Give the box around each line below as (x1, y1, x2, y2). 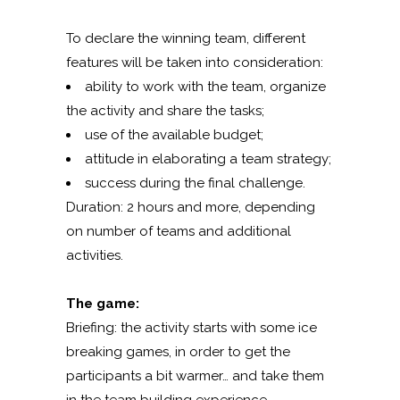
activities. (66, 246, 123, 263)
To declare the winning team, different (66, 29, 305, 46)
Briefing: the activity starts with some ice (66, 319, 317, 336)
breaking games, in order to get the (66, 343, 290, 360)
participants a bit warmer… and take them (66, 367, 324, 384)
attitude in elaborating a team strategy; (85, 150, 331, 167)
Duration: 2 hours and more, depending (66, 198, 315, 215)
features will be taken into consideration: (66, 54, 323, 71)
